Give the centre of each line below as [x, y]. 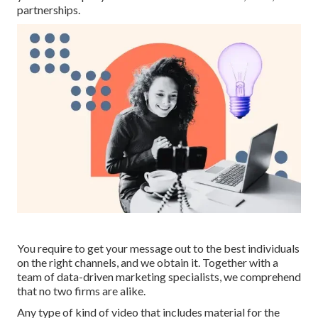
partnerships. [49, 10]
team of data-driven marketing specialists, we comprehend [159, 277]
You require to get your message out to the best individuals [158, 248]
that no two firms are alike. [81, 291]
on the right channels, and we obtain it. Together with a [148, 263]
